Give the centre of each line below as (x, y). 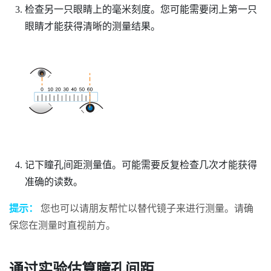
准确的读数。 (54, 181)
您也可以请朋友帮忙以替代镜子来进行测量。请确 (146, 208)
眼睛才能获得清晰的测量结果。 (92, 26)
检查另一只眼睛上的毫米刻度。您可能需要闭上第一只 (141, 9)
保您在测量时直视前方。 (62, 225)
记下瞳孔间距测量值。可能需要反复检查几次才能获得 (141, 165)
